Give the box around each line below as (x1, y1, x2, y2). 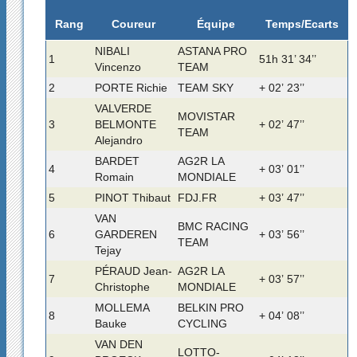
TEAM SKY (177, 80, 233, 94)
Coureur (112, 18, 156, 31)
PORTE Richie (94, 80, 167, 94)
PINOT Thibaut (94, 190, 171, 204)
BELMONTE (94, 117, 156, 131)
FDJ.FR (177, 190, 217, 204)
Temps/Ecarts (265, 17, 339, 30)
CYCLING (177, 316, 227, 330)
